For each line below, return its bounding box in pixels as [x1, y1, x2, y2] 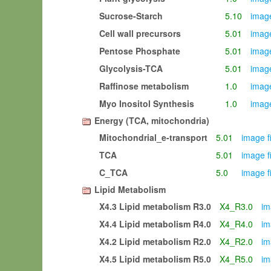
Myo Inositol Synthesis [94, 97, 199, 109]
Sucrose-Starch [94, 10, 168, 22]
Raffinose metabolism [94, 80, 194, 92]
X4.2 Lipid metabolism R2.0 [94, 235, 216, 247]
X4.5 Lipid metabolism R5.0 [94, 253, 216, 265]
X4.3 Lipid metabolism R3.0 [94, 200, 216, 212]
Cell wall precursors [94, 27, 186, 39]
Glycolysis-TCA [94, 62, 168, 74]
